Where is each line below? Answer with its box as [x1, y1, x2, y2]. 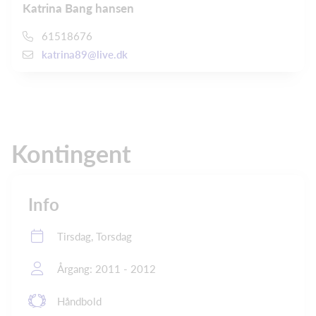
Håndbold [57, 295, 102, 308]
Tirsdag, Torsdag [57, 230, 132, 243]
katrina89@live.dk [42, 48, 128, 61]
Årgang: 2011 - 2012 [57, 262, 156, 276]
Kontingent [11, 139, 131, 169]
